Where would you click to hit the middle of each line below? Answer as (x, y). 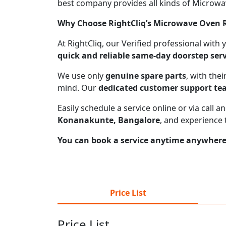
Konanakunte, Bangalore (109, 120)
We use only (81, 75)
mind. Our (78, 88)
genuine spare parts (146, 75)
